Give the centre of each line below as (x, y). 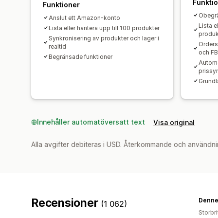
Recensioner (66, 203)
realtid (57, 46)
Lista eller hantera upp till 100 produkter (104, 28)
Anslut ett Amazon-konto (84, 18)
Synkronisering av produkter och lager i (104, 38)
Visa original (174, 122)
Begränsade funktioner (81, 56)
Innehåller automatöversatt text (91, 122)
